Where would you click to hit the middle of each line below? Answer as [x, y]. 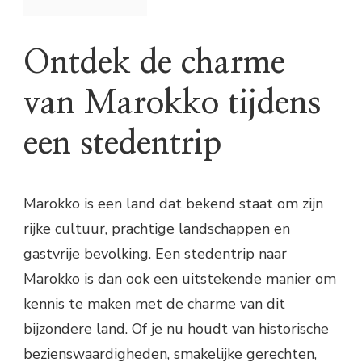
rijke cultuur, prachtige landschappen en [157, 228]
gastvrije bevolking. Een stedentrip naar [155, 253]
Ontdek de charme [154, 63]
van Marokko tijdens [172, 104]
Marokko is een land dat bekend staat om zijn [173, 203]
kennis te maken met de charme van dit [154, 303]
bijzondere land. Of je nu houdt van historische [176, 328]
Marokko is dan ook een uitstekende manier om [180, 278]
